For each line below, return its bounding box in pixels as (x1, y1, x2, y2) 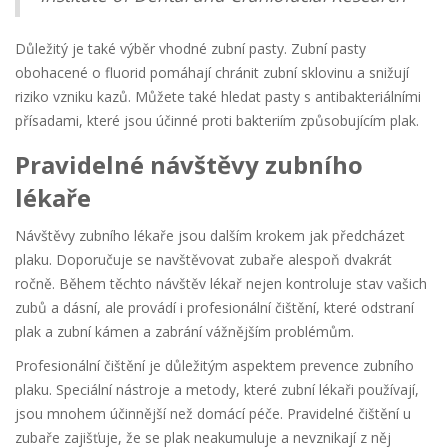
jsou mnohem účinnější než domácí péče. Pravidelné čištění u (15, 403, 411, 423)
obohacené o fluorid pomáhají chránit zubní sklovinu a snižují (15, 62, 409, 82)
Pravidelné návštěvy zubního (15, 147, 363, 181)
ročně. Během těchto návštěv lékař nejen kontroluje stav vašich (15, 273, 427, 293)
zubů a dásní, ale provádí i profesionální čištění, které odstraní (15, 297, 414, 317)
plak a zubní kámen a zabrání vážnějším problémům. (15, 321, 354, 341)
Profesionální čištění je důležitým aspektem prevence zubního (15, 355, 414, 375)
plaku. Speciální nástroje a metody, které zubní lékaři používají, (15, 379, 419, 399)
